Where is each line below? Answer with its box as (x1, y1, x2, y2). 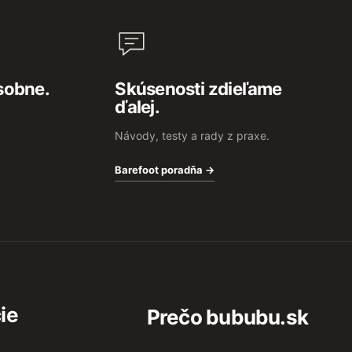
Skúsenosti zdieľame (115, 79, 282, 100)
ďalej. (115, 97, 159, 118)
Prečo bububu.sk (146, 305, 309, 330)
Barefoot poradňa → (115, 163, 215, 177)
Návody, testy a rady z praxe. (115, 129, 270, 143)
